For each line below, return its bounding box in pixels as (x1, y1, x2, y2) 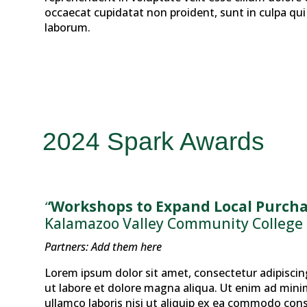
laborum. (44, 20, 90, 36)
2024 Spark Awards (42, 127, 265, 156)
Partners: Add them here (44, 239, 162, 255)
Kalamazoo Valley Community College (44, 214, 303, 234)
